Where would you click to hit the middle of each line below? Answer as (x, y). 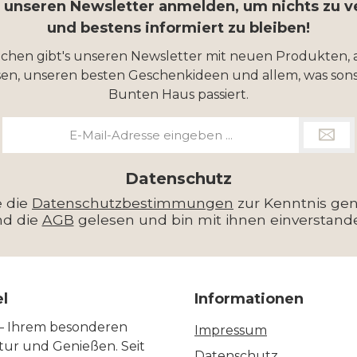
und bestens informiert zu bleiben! (178, 28)
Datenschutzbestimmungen (133, 203)
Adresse (25, 159)
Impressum (231, 331)
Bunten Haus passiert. (178, 95)
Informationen (249, 299)
